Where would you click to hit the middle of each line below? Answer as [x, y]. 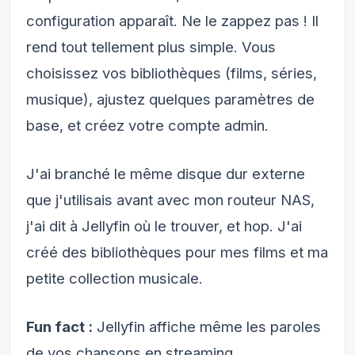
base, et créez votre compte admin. [147, 125]
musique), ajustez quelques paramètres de [170, 99]
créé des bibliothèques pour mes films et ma [177, 252]
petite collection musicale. [115, 278]
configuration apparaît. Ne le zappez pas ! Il [172, 20]
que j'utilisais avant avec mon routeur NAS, [170, 199]
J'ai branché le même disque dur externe [166, 173]
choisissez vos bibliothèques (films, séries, [172, 73]
